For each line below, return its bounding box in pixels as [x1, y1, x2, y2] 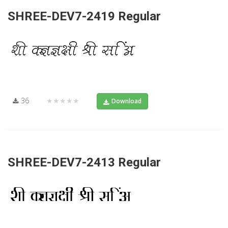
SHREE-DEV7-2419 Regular [8, 9, 161, 23]
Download [111, 96, 141, 105]
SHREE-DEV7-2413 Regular [8, 155, 161, 169]
